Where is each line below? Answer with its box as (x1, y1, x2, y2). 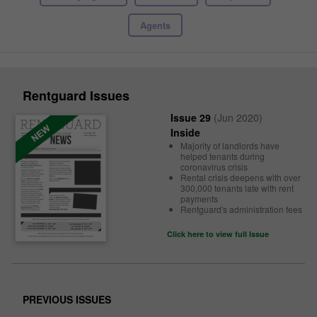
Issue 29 (171, 110, 211, 125)
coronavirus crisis (180, 161, 248, 173)
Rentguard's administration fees (180, 203, 302, 215)
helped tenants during (180, 150, 265, 162)
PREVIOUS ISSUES (23, 292, 111, 306)
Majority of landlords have (180, 139, 279, 151)
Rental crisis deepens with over (180, 171, 301, 183)
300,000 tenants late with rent (180, 182, 294, 194)
